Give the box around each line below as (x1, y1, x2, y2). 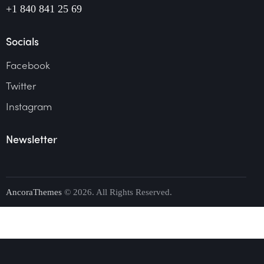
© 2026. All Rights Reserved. (62, 187, 172, 197)
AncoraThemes (6, 187, 62, 197)
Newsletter (6, 131, 57, 146)
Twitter (6, 78, 36, 93)
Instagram (6, 98, 52, 113)
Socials (6, 34, 39, 49)
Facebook (6, 57, 50, 72)
